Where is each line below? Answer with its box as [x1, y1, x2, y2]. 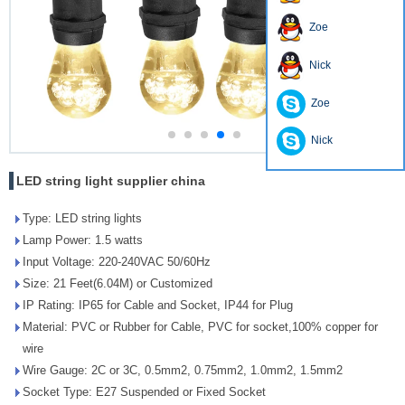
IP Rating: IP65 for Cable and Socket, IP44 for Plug [23, 297, 293, 312]
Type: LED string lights [23, 211, 142, 225]
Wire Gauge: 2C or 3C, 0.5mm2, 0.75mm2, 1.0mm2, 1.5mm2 [23, 363, 343, 377]
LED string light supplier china [16, 173, 205, 188]
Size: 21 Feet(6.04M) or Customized [23, 276, 212, 290]
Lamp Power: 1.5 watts [23, 232, 143, 247]
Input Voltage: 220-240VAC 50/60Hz [23, 254, 211, 268]
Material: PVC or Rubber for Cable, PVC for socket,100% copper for [23, 319, 378, 334]
